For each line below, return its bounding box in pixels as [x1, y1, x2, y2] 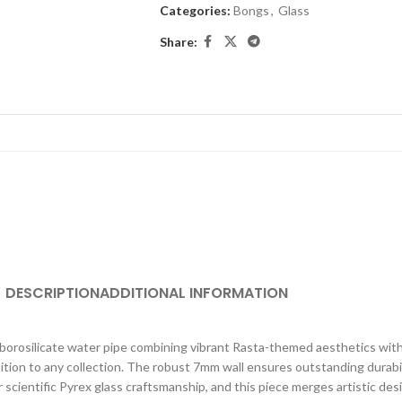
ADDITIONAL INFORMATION [99, 282, 288, 303]
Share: [159, 33, 197, 49]
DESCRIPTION [4, 282, 100, 303]
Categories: [159, 3, 231, 18]
